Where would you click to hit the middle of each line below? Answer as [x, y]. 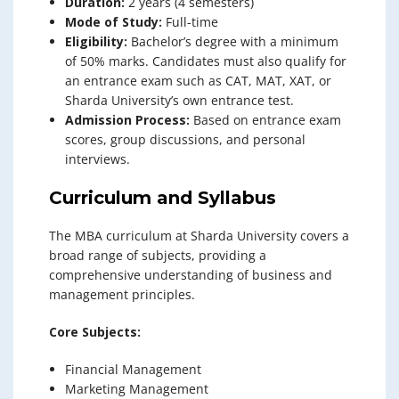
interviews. [98, 159]
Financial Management [133, 369]
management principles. [122, 294]
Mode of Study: [114, 22]
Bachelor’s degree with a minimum [233, 41]
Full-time [190, 22]
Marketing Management [137, 389]
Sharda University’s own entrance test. [179, 100]
